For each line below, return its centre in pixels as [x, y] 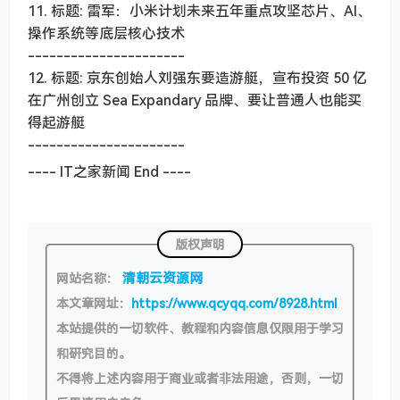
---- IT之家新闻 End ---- [109, 172]
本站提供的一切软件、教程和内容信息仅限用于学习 [200, 329]
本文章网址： [94, 304]
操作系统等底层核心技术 [106, 33]
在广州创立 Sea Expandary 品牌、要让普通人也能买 [195, 100]
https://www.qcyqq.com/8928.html [234, 304]
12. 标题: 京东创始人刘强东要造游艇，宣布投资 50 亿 [197, 78]
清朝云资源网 [162, 278]
